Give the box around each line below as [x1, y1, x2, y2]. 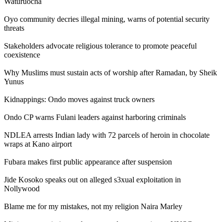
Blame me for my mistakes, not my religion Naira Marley [4, 202, 182, 211]
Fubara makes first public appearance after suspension [4, 157, 172, 166]
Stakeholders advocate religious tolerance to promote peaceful [4, 41, 197, 50]
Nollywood [4, 184, 40, 193]
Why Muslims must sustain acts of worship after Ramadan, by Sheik [4, 68, 217, 77]
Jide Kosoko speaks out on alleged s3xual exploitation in [4, 175, 181, 184]
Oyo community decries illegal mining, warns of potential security [4, 14, 210, 23]
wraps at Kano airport [4, 139, 72, 148]
